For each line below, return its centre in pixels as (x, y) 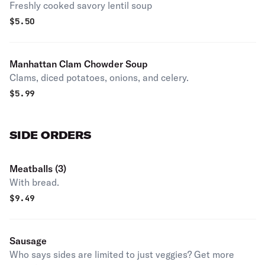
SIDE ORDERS (50, 135)
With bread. (34, 182)
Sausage (28, 241)
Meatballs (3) (38, 169)
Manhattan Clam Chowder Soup (79, 64)
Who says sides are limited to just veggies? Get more (122, 254)
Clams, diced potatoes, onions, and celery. (99, 77)
